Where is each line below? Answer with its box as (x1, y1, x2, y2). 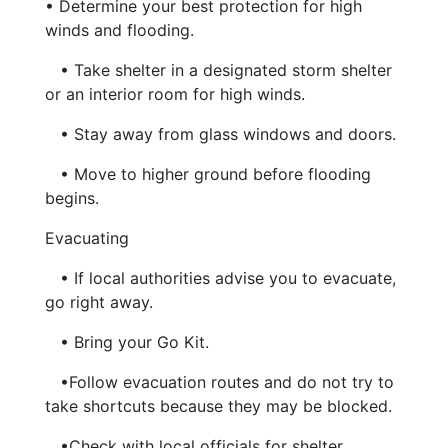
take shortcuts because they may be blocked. (44, 396, 392, 417)
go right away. (44, 292, 153, 313)
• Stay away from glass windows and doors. (59, 124, 396, 145)
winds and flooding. (44, 20, 194, 41)
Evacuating (44, 228, 129, 249)
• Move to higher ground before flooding (59, 164, 371, 185)
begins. (44, 188, 99, 209)
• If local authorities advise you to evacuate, (59, 268, 396, 289)
